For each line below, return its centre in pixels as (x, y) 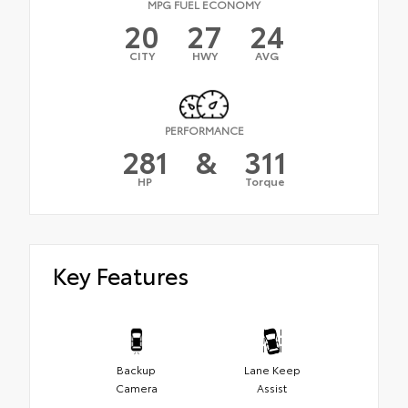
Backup (136, 370)
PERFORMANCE (204, 129)
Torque (265, 180)
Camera (136, 388)
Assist (272, 388)
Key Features (121, 274)
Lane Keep (272, 370)
